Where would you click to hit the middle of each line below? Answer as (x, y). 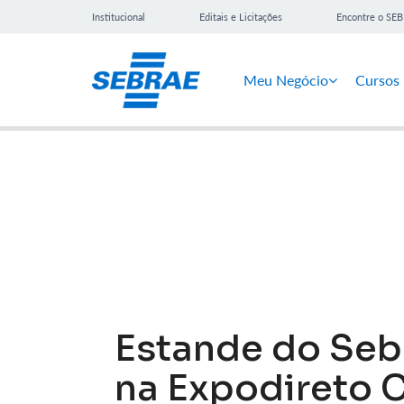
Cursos (377, 79)
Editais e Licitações (241, 17)
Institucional (119, 17)
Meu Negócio (286, 79)
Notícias (190, 190)
